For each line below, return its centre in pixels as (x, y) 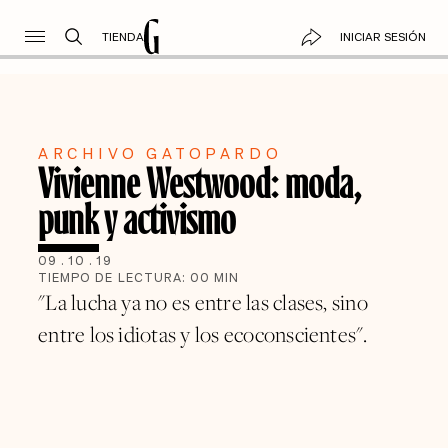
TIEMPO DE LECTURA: (114, 278)
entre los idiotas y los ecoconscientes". (203, 334)
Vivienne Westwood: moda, (200, 180)
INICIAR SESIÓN (382, 36)
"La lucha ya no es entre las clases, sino (203, 302)
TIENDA (122, 36)
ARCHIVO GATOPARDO (160, 153)
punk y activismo (137, 216)
